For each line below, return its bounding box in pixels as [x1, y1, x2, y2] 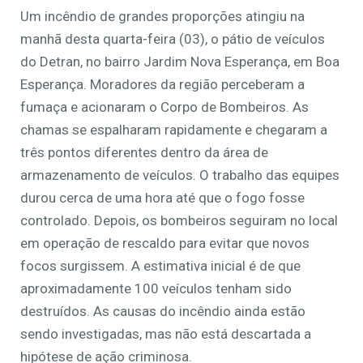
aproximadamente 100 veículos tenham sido [20, 280, 292, 297]
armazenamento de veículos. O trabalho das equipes [20, 167, 340, 184]
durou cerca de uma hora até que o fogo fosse [20, 190, 305, 207]
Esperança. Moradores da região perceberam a [20, 76, 305, 93]
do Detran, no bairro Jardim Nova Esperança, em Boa [20, 53, 340, 70]
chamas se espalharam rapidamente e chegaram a [20, 122, 327, 139]
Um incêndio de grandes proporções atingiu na [20, 8, 305, 25]
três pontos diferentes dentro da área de [20, 144, 268, 161]
